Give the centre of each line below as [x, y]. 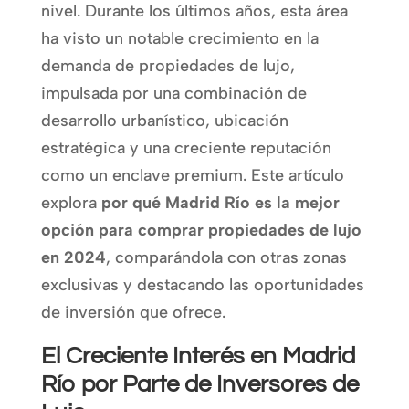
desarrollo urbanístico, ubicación [164, 120]
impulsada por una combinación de [173, 93]
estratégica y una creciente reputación [186, 147]
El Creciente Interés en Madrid [198, 356]
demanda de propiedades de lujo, [168, 65]
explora [71, 202]
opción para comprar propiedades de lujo [201, 230]
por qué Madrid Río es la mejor [220, 202]
